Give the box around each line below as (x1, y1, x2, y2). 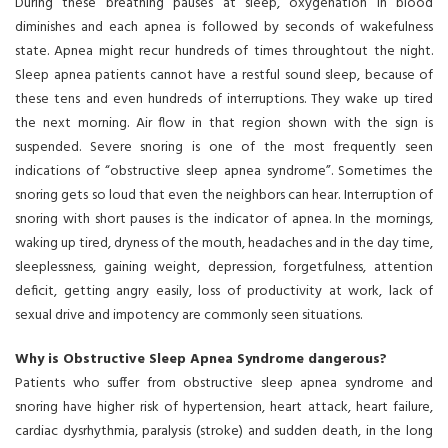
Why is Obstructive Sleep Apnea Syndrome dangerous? (15, 348, 387, 371)
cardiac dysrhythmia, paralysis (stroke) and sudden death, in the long (15, 420, 433, 443)
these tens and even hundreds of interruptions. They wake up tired (15, 88, 433, 111)
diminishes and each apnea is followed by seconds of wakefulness (15, 16, 433, 39)
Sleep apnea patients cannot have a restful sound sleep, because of (15, 64, 433, 87)
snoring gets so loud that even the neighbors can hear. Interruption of (15, 184, 433, 207)
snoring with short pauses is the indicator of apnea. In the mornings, (15, 208, 433, 231)
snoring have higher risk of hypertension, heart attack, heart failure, (15, 396, 433, 419)
